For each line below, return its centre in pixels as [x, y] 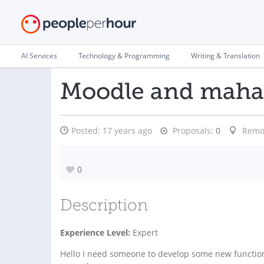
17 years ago [127, 131]
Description [104, 207]
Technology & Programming [124, 56]
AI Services [39, 56]
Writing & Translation [225, 56]
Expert [144, 232]
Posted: [87, 131]
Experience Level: [95, 232]
